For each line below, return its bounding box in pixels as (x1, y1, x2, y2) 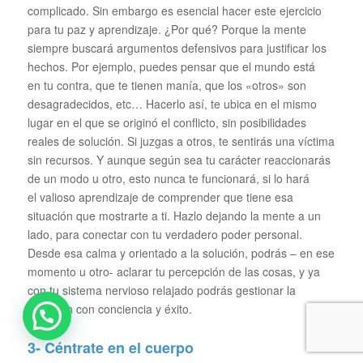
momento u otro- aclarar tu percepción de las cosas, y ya (27, 263, 320, 280)
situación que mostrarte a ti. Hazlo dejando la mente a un (27, 207, 321, 224)
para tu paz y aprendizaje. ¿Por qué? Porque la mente (27, 21, 306, 38)
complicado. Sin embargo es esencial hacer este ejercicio (27, 2, 322, 19)
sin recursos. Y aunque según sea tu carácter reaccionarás (27, 152, 331, 169)
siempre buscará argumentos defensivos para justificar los (27, 40, 327, 57)
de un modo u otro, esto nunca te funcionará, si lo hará (27, 170, 310, 187)
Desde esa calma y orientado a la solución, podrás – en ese (27, 245, 335, 262)
